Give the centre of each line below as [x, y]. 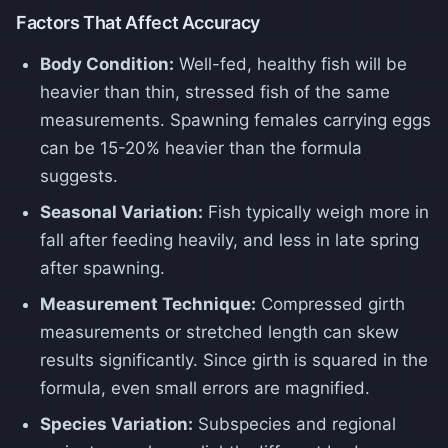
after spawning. [102, 267]
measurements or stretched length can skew [219, 331]
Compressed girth [330, 303]
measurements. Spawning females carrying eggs [235, 119]
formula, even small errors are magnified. [205, 387]
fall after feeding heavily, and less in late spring [229, 239]
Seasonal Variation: [121, 211]
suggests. [79, 175]
